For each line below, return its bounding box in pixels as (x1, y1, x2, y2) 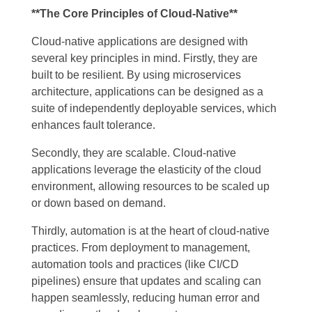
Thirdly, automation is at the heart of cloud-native (31, 225, 270, 237)
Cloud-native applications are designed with (31, 36, 248, 48)
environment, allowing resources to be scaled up (31, 180, 270, 193)
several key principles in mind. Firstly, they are (31, 52, 258, 65)
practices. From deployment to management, (31, 242, 250, 254)
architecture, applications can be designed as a (31, 86, 263, 98)
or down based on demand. (31, 197, 166, 210)
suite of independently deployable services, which (31, 102, 276, 115)
